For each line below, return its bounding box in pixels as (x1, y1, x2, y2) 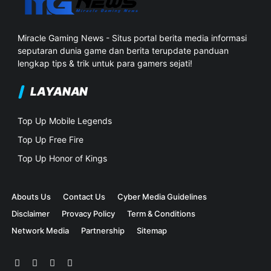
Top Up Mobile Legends (18, 116, 113, 126)
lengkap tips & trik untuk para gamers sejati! (18, 58, 193, 69)
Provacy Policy (62, 209, 116, 219)
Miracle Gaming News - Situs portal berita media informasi (18, 33, 247, 44)
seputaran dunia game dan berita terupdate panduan (18, 45, 229, 56)
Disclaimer (11, 209, 50, 219)
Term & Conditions (127, 209, 196, 219)
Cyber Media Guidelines (117, 192, 207, 202)
